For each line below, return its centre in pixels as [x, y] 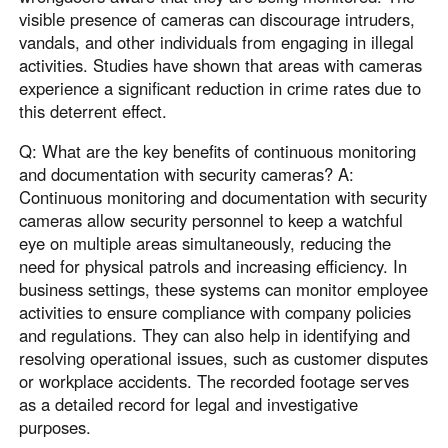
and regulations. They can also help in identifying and [215, 334]
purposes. [55, 426]
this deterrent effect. [93, 110]
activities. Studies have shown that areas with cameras [221, 64]
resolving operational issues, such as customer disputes [224, 357]
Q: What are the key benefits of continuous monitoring [218, 150]
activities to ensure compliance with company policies [215, 311]
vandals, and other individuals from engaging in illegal [217, 41]
